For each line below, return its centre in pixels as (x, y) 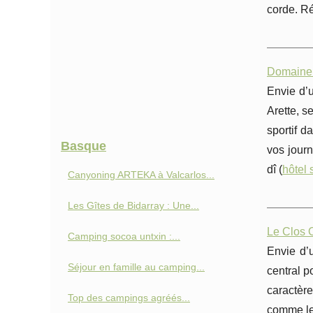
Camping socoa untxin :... (124, 236)
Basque (83, 146)
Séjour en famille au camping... (136, 267)
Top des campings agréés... (129, 298)
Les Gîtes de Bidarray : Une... (133, 205)
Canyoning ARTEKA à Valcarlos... (141, 175)
